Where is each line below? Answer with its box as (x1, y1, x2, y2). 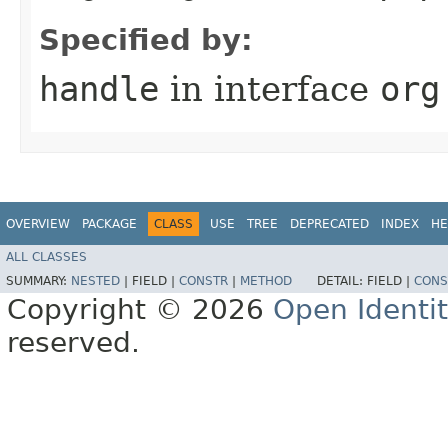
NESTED (71, 274, 120, 289)
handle (39, 68, 159, 109)
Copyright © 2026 (7, 293, 273, 327)
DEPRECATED (290, 216, 369, 231)
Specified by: (39, 22, 253, 57)
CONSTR (179, 274, 228, 289)
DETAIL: (317, 274, 367, 289)
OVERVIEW (6, 216, 70, 231)
